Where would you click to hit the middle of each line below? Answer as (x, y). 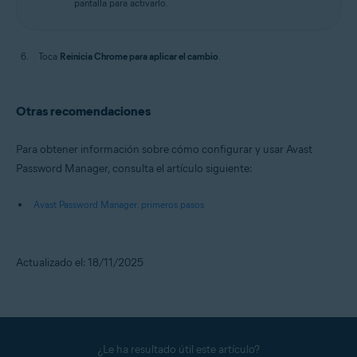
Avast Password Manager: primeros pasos (119, 204)
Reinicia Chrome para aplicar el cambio (139, 56)
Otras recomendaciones (83, 111)
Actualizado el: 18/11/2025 (80, 263)
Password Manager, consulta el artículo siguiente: (134, 169)
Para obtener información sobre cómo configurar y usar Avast (164, 149)
